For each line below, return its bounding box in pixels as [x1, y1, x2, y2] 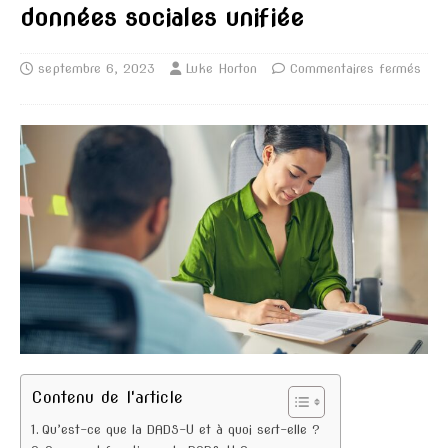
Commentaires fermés [290, 60, 421, 76]
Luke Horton [186, 60, 257, 76]
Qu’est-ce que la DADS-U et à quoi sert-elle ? [41, 422, 320, 438]
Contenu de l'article [31, 387, 183, 408]
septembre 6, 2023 [38, 60, 155, 76]
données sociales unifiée [20, 2, 304, 32]
